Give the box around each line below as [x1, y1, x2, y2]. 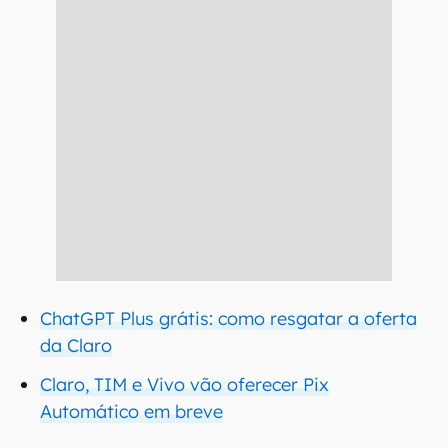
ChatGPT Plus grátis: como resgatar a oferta [40, 307, 417, 330]
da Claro [40, 334, 112, 357]
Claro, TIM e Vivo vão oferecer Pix [40, 373, 329, 396]
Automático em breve [40, 400, 223, 423]
